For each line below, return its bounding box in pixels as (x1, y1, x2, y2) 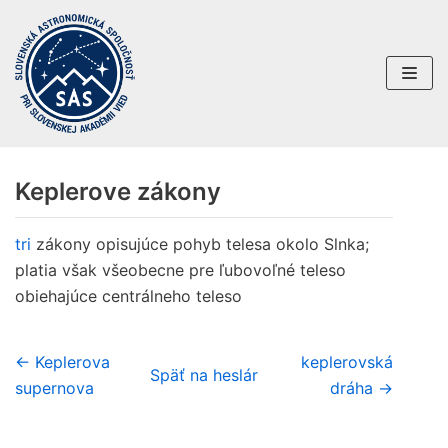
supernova (15, 377, 94, 398)
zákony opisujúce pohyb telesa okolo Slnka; (31, 233, 369, 254)
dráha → (330, 377, 393, 398)
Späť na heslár (150, 364, 258, 385)
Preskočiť (20, 45, 91, 65)
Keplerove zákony (15, 176, 221, 206)
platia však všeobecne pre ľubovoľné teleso (15, 259, 346, 280)
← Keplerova (15, 351, 110, 372)
